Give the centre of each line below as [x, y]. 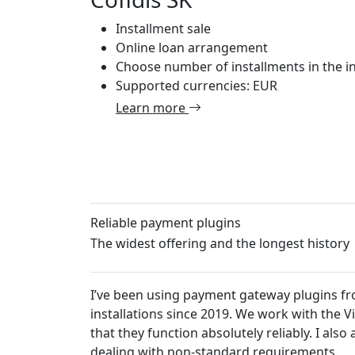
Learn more [152, 107]
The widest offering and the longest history [220, 243]
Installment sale [163, 28]
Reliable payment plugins [166, 222]
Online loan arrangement [192, 47]
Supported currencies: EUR [197, 85]
